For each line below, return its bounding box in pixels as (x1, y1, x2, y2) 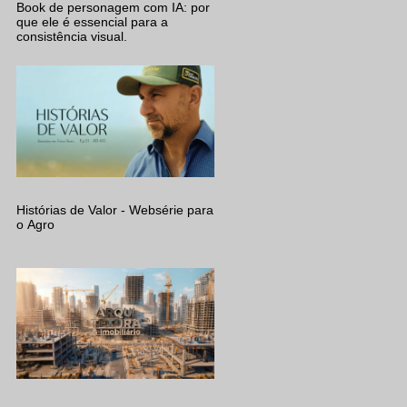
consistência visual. (16, 29, 127, 44)
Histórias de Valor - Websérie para (16, 202, 213, 217)
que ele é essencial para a (16, 15, 168, 29)
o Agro (16, 216, 55, 232)
